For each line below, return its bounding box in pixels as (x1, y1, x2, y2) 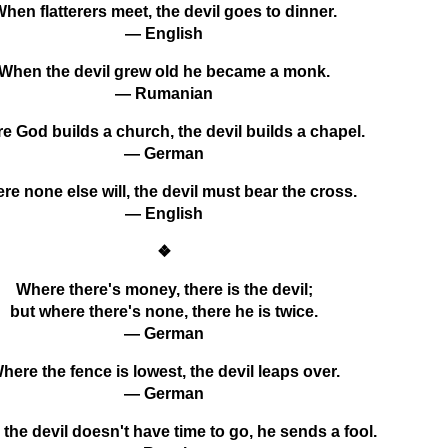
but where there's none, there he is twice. (10, 302, 318, 320)
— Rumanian (115, 84, 213, 102)
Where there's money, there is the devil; (15, 280, 313, 298)
